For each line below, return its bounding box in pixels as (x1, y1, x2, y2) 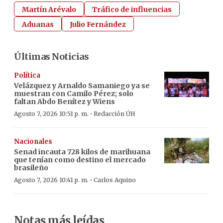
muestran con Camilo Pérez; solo (14, 89, 133, 99)
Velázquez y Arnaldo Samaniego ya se (14, 81, 150, 91)
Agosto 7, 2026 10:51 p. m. (14, 110, 89, 118)
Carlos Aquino (94, 176, 136, 184)
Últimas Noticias (14, 51, 89, 63)
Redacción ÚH (94, 110, 135, 118)
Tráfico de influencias (92, 5, 172, 14)
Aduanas (22, 20, 54, 29)
